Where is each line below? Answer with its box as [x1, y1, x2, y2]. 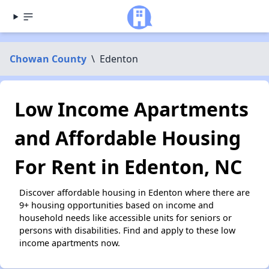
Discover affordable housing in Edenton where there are [19, 187, 250, 198]
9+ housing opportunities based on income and [19, 199, 214, 211]
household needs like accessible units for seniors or [19, 212, 232, 223]
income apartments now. [19, 237, 120, 249]
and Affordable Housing [14, 125, 241, 151]
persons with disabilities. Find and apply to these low [19, 225, 235, 236]
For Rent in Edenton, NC [14, 154, 242, 180]
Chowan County [10, 52, 86, 65]
